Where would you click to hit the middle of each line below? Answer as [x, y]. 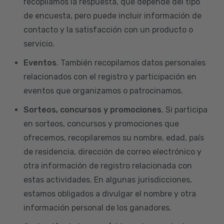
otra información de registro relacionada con [108, 165]
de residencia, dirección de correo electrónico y [112, 151]
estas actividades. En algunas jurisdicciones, [108, 179]
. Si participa [184, 109]
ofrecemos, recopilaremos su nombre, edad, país [114, 137]
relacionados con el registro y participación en [110, 76]
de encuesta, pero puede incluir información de [112, 15]
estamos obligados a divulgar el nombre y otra [110, 193]
